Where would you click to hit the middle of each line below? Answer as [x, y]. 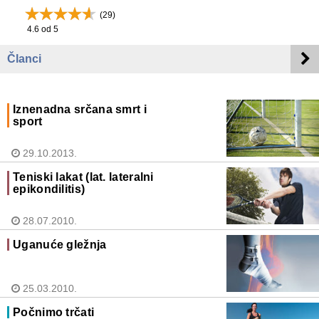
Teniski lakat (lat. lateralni [83, 177]
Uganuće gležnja [60, 245]
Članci [24, 59]
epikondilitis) [49, 189]
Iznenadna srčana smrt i [80, 110]
